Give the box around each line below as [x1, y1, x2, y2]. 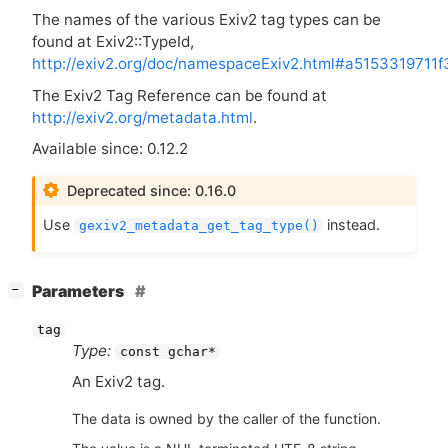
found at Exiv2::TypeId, [32, 32, 194, 52]
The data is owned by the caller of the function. [72, 410, 381, 428]
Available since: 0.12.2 [32, 138, 188, 158]
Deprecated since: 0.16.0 [67, 182, 237, 200]
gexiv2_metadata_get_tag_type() [78, 218, 319, 234]
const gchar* [119, 344, 216, 360]
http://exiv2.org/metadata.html [32, 107, 253, 127]
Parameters [32, 281, 127, 301]
